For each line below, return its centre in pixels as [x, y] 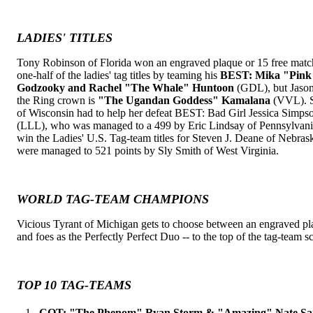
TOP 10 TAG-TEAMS [74, 285]
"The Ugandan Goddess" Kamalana [184, 100]
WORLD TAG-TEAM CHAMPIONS [113, 199]
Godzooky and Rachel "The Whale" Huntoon [125, 88]
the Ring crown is [57, 100]
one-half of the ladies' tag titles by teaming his [118, 75]
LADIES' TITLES [65, 38]
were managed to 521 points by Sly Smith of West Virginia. [148, 151]
